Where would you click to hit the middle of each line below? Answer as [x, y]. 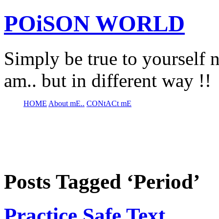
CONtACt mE [109, 103]
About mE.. [66, 103]
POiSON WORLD [94, 24]
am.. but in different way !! [108, 80]
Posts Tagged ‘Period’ [102, 181]
